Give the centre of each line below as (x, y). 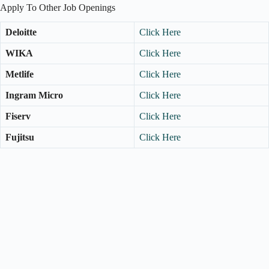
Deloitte (21, 32)
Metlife (20, 74)
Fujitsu (20, 138)
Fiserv (18, 116)
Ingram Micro (34, 95)
